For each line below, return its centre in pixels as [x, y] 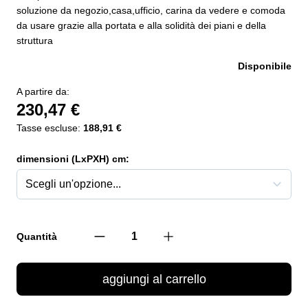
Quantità [37, 236]
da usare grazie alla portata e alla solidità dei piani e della [141, 25]
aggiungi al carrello [154, 279]
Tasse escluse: [48, 128]
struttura [35, 40]
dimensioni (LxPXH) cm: [73, 158]
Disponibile [265, 66]
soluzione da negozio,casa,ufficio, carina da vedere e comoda [151, 10]
